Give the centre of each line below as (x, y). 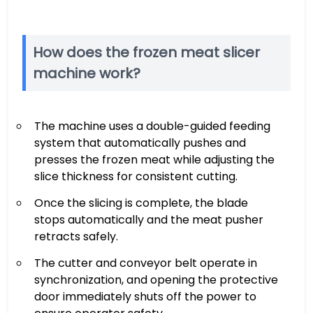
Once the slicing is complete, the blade (141, 203)
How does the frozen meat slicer (146, 52)
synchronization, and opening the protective (156, 280)
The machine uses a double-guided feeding (152, 126)
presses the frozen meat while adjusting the (154, 160)
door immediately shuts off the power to (145, 297)
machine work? (87, 73)
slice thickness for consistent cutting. (136, 176)
